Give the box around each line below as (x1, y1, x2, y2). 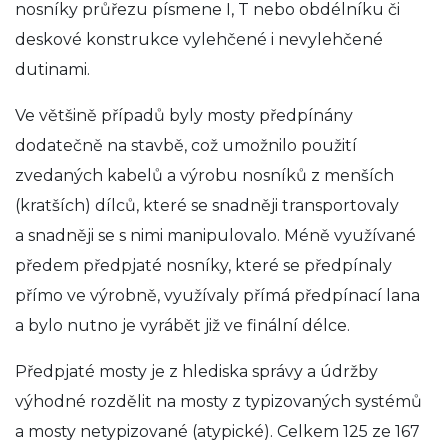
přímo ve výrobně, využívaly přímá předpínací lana (15, 286, 420, 306)
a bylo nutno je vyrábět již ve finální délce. (15, 316, 350, 336)
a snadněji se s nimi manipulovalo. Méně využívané (15, 226, 416, 246)
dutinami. (15, 60, 90, 80)
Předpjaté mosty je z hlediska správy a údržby (15, 362, 378, 382)
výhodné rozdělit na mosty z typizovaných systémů (15, 392, 422, 412)
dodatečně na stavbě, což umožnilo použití (15, 136, 357, 156)
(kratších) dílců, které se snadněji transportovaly (15, 196, 399, 216)
